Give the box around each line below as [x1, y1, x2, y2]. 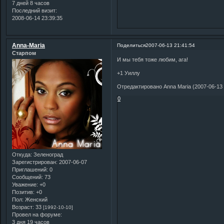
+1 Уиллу [117, 70, 140, 76]
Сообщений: [12, 174, 43, 180]
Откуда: [12, 151, 32, 158]
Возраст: [12, 204, 34, 210]
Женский [23, 196, 47, 203]
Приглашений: [12, 166, 48, 173]
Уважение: [12, 181, 38, 188]
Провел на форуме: [12, 211, 62, 218]
